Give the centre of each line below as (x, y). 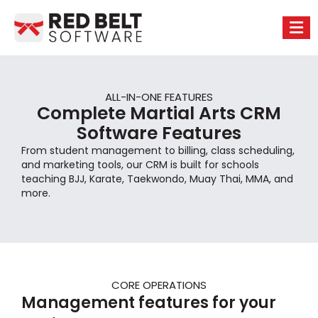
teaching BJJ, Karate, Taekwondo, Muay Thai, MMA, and (157, 179)
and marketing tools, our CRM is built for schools (140, 165)
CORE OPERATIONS (159, 285)
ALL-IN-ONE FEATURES (159, 97)
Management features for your (149, 303)
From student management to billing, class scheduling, (158, 150)
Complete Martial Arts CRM (159, 113)
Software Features (159, 133)
